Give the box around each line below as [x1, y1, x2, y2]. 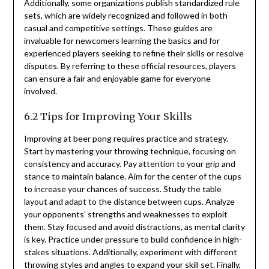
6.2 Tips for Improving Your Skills [23, 110, 192, 123]
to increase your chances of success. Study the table [23, 184, 222, 195]
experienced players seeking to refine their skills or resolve [23, 48, 244, 59]
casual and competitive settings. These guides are [23, 23, 213, 34]
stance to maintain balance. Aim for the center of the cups [23, 171, 241, 182]
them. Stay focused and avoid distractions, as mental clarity [23, 222, 245, 232]
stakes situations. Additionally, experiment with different [23, 247, 237, 258]
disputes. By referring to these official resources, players [23, 61, 236, 71]
